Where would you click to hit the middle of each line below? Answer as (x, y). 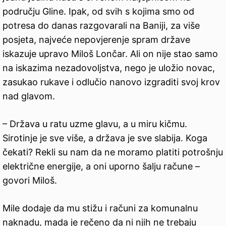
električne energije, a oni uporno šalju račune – (101, 166)
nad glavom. (29, 96)
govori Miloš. (30, 181)
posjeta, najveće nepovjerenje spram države (96, 40)
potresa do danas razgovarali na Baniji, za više (101, 26)
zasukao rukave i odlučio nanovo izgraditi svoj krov (111, 82)
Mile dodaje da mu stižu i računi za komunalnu (100, 208)
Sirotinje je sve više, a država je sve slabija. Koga (105, 138)
